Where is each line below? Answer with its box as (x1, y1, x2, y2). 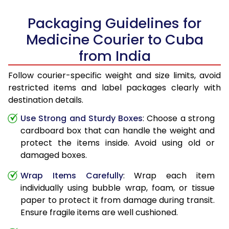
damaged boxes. (20, 149, 87, 162)
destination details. (8, 94, 83, 106)
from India (78, 47, 151, 66)
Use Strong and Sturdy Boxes (20, 112, 143, 125)
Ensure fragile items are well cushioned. (20, 207, 178, 219)
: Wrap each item (123, 170, 215, 182)
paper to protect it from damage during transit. (20, 194, 215, 207)
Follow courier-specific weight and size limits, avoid (8, 70, 221, 82)
